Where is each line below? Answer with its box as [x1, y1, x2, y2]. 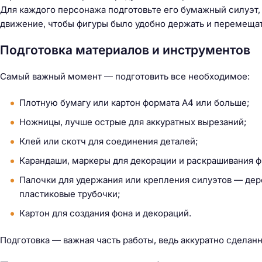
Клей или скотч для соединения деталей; [19, 135, 198, 147]
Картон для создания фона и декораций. [19, 207, 191, 219]
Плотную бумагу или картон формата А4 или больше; [19, 96, 250, 108]
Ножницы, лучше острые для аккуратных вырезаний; [19, 116, 247, 127]
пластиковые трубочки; [19, 188, 120, 199]
